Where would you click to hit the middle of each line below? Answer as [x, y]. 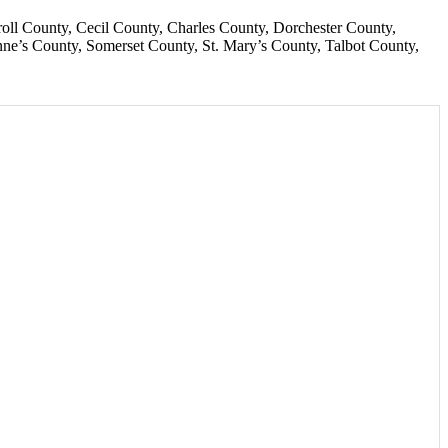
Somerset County [140, 46]
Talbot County [370, 46]
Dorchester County [332, 28]
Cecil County [117, 28]
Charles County [216, 28]
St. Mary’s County [259, 46]
